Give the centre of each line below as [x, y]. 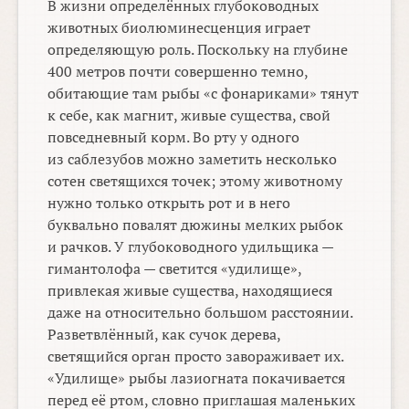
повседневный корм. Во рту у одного [174, 137]
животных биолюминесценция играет [179, 28]
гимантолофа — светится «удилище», [175, 269]
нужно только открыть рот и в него [169, 203]
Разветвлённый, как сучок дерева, [164, 335]
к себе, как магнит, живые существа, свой [189, 115]
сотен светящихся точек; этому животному [195, 181]
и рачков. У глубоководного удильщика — [191, 247]
